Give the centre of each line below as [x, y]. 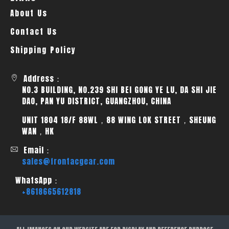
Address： [40, 78]
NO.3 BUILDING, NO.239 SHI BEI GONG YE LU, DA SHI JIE [119, 90]
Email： [35, 150]
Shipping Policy [43, 50]
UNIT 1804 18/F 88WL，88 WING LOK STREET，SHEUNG [119, 120]
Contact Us [34, 31]
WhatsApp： [35, 180]
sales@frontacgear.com [68, 161]
